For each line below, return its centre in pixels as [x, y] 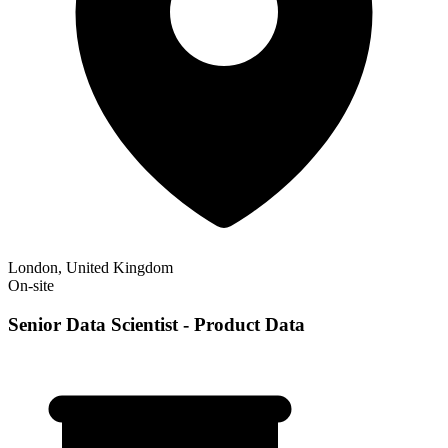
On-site [31, 286]
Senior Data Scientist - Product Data [156, 324]
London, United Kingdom [90, 268]
